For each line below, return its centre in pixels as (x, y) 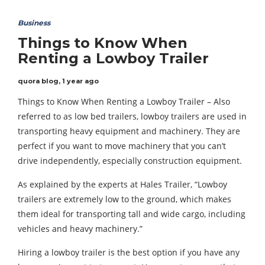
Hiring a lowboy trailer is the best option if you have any (129, 252)
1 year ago (80, 81)
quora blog (38, 81)
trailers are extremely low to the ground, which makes (125, 199)
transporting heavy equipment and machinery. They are (129, 131)
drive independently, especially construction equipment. (130, 161)
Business (34, 23)
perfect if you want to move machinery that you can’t (122, 146)
